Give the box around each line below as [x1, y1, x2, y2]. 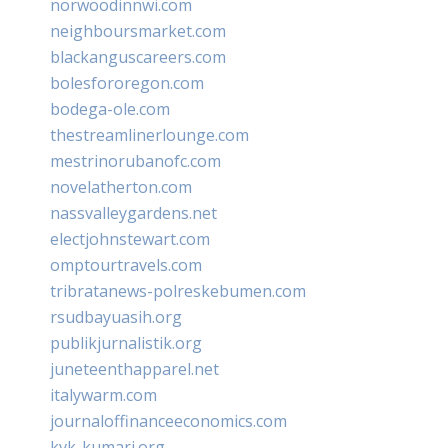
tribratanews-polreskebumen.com [50, 279, 306, 302]
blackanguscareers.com [50, 45, 226, 68]
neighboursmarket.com [50, 19, 226, 42]
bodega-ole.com [50, 97, 170, 120]
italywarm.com [50, 383, 157, 406]
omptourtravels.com [50, 253, 202, 276]
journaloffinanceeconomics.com [50, 409, 287, 432]
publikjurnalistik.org [50, 331, 202, 354]
